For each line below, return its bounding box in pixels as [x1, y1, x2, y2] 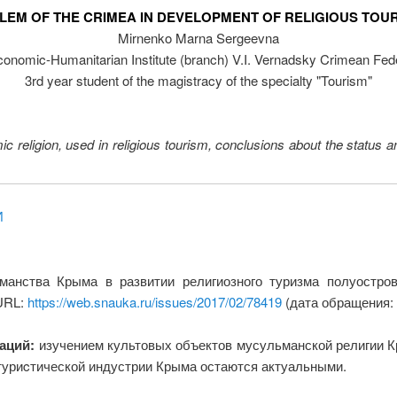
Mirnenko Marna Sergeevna [118, 28, 279, 48]
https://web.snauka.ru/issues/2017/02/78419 [27, 292, 282, 311]
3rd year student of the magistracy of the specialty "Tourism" [25, 71, 372, 90]
